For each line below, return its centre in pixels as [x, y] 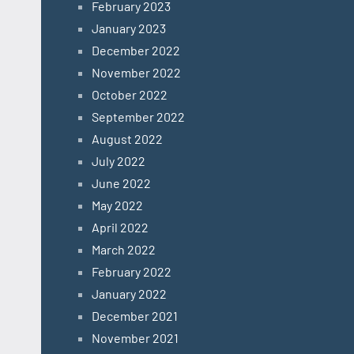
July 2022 [119, 161]
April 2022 [120, 228]
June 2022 [121, 183]
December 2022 [136, 51]
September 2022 [138, 117]
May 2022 [117, 205]
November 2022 [136, 73]
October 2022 [130, 95]
